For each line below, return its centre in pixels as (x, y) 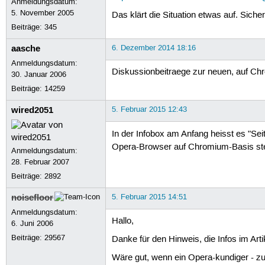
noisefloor (33, 197)
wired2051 (33, 110)
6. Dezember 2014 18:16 (153, 48)
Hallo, (122, 221)
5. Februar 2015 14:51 (149, 197)
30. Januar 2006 (39, 74)
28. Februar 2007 (41, 162)
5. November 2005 (43, 13)
